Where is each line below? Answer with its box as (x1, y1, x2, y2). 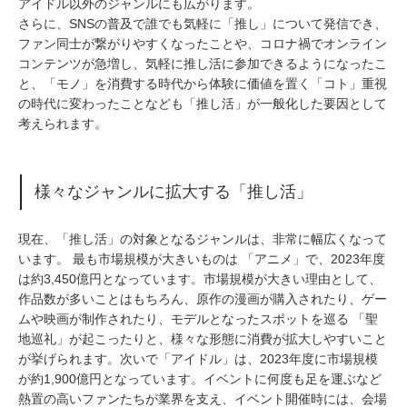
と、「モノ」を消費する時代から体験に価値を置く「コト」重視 (18, 75, 387, 91)
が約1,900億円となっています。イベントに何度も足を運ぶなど (18, 372, 382, 387)
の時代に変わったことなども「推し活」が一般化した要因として (18, 95, 387, 111)
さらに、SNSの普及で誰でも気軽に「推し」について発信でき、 (18, 15, 387, 31)
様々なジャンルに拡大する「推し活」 (35, 183, 313, 202)
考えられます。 (18, 115, 107, 131)
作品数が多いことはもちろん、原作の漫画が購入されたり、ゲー (18, 292, 387, 307)
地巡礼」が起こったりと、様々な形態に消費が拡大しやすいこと (18, 332, 387, 347)
